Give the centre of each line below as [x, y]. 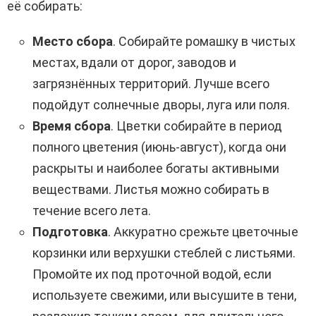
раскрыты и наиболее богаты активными [156, 169]
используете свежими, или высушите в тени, [164, 296]
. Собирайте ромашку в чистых [204, 42]
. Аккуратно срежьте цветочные [203, 232]
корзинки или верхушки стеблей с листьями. [164, 253]
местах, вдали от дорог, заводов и [134, 63]
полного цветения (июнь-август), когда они [159, 147]
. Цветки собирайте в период [196, 126]
